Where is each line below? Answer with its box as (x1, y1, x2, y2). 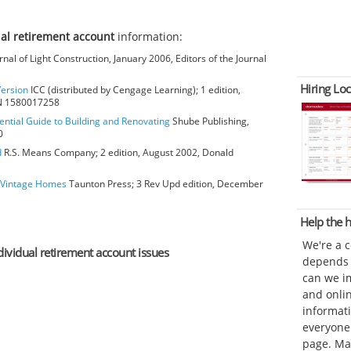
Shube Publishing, (170, 114, 249, 128)
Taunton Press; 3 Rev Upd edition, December (67, 176, 263, 190)
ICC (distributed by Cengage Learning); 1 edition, (28, 82, 241, 96)
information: (118, 28, 183, 44)
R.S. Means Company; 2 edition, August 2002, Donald (2, 145, 233, 159)
